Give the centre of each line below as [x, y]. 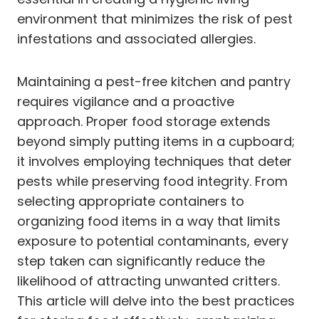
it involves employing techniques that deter [155, 161]
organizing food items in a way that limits [149, 221]
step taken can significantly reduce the [141, 261]
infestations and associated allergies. [136, 38]
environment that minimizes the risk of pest [155, 19]
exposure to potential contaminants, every [153, 241]
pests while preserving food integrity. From [152, 181]
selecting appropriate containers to [131, 201]
